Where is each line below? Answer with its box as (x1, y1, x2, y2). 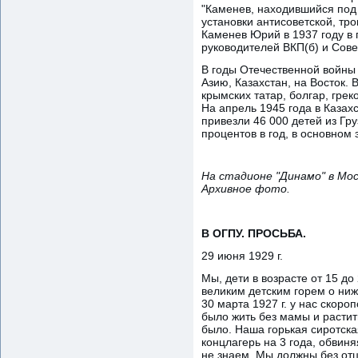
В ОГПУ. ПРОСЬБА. (201, 226, 306, 240)
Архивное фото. (201, 181, 290, 195)
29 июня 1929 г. (201, 249, 283, 262)
